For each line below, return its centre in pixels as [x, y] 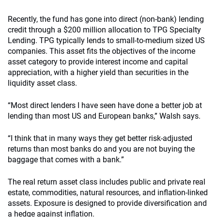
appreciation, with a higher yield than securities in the [98, 72]
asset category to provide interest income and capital [98, 62]
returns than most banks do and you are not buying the [101, 149]
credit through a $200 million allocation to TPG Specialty [104, 30]
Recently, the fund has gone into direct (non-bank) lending [106, 19]
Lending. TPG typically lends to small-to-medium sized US [106, 40]
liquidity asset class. [42, 83]
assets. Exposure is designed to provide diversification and [107, 203]
